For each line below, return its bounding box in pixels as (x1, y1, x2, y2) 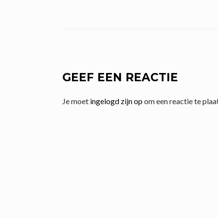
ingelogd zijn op (90, 96, 143, 106)
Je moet (62, 96, 90, 106)
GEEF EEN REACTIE (62, 71, 178, 85)
